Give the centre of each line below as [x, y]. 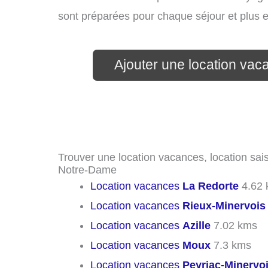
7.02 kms [234, 226]
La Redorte [211, 186]
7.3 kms [231, 246]
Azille [197, 226]
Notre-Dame [87, 170]
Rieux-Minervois [224, 206]
